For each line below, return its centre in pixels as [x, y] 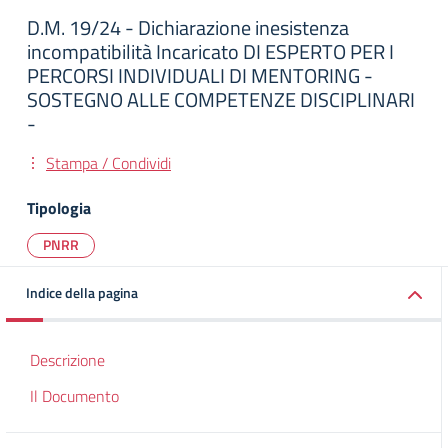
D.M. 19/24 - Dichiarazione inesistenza [188, 27]
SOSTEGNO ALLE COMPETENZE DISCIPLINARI [221, 99]
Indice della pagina [82, 292]
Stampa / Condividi [108, 163]
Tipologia [59, 208]
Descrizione [67, 360]
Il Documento [74, 396]
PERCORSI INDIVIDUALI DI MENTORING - [200, 75]
